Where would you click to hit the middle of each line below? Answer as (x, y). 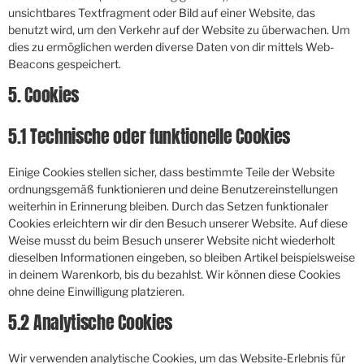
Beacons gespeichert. (65, 64)
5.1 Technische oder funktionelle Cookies (149, 136)
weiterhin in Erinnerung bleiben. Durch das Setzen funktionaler (168, 206)
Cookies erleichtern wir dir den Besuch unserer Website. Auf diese (178, 223)
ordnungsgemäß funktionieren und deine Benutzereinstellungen (173, 189)
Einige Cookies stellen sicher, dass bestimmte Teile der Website (171, 172)
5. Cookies (43, 95)
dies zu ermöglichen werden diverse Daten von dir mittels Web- (171, 47)
